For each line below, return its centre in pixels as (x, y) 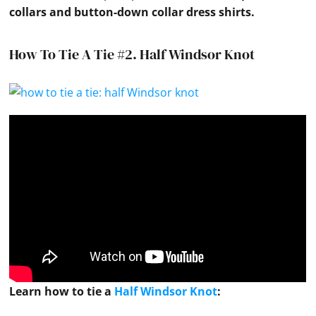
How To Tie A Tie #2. (75, 55)
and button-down (99, 12)
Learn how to (48, 292)
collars (28, 12)
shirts (235, 12)
